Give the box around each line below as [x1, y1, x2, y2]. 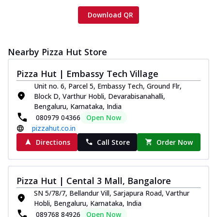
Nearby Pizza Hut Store [8, 46, 107, 58]
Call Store [96, 137, 130, 147]
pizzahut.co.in [32, 123, 76, 133]
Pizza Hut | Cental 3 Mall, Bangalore [16, 174, 171, 186]
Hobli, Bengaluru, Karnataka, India [34, 198, 141, 208]
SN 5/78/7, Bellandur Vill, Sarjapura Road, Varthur [34, 188, 189, 198]
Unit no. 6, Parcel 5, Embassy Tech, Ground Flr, [34, 81, 182, 91]
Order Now [156, 137, 193, 147]
